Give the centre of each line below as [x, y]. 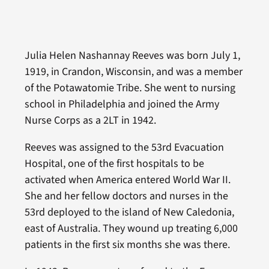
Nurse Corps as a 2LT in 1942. [90, 120]
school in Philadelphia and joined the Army [122, 104]
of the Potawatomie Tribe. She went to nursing [130, 88]
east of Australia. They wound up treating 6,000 [131, 228]
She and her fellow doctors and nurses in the [126, 196]
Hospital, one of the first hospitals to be [114, 163]
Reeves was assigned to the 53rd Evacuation [124, 147]
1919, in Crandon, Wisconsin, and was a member [133, 71]
